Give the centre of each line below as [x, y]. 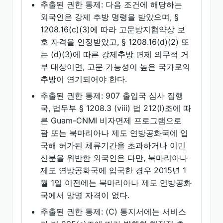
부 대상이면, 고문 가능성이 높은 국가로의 [115, 67]
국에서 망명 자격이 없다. [85, 195]
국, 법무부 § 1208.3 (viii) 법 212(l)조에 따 [116, 108]
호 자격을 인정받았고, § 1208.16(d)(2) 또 [115, 42]
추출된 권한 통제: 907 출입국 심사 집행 [112, 96]
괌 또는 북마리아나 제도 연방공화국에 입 [114, 133]
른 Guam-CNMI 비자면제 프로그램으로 [111, 120]
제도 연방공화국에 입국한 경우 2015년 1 [113, 170]
